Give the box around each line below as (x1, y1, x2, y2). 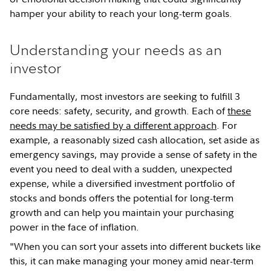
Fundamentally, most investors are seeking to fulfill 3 (10, 90, 241, 103)
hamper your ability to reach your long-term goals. (10, 7, 233, 20)
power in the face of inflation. (10, 220, 140, 233)
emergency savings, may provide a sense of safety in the (10, 148, 258, 161)
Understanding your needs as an (10, 40, 223, 59)
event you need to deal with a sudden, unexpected (10, 162, 233, 175)
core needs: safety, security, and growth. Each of (10, 104, 228, 117)
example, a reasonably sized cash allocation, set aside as (10, 133, 260, 146)
